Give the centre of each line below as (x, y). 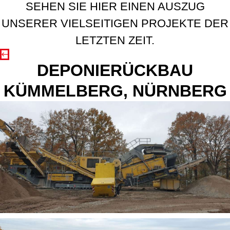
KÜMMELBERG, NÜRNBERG (115, 91)
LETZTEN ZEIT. (115, 40)
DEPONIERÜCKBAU (115, 70)
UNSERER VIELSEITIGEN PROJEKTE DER (115, 23)
